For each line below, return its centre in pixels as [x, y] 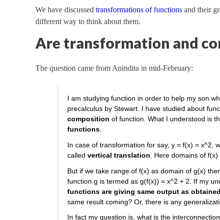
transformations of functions [139, 10]
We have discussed [66, 10]
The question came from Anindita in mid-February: [114, 68]
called [78, 155]
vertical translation [119, 155]
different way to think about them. [88, 22]
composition [89, 119]
